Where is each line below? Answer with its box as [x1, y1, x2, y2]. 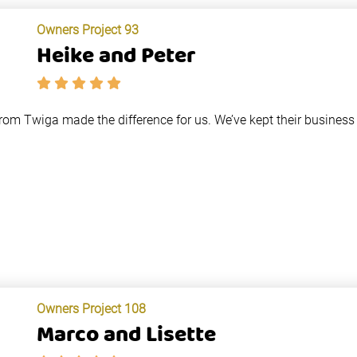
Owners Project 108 [36, 301, 146, 316]
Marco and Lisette [36, 318, 216, 353]
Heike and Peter [36, 39, 196, 74]
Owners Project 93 [36, 22, 139, 37]
